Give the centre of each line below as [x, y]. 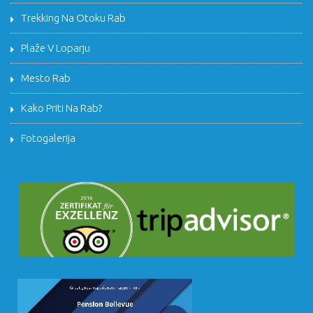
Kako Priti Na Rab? [61, 108]
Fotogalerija [48, 138]
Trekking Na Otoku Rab [73, 17]
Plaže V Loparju [56, 48]
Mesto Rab [46, 78]
